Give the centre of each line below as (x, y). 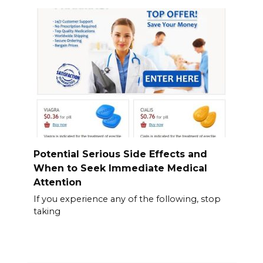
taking (47, 211)
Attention (57, 182)
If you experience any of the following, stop (127, 199)
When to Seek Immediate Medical (120, 168)
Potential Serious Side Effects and (120, 154)
